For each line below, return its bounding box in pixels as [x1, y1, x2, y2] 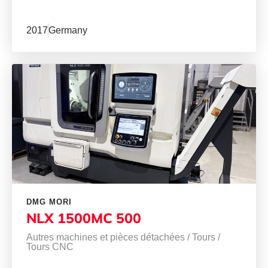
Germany [48, 25, 87, 36]
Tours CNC [26, 242, 74, 252]
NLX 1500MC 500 [26, 209, 141, 227]
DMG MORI [26, 197, 72, 207]
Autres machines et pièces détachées [26, 232, 185, 243]
